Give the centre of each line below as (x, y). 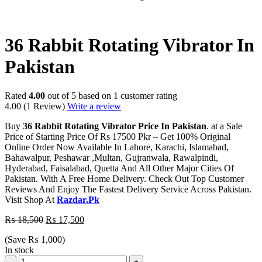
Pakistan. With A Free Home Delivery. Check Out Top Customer (124, 178)
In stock (19, 250)
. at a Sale (224, 126)
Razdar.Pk (78, 199)
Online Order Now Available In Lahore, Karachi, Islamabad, (117, 147)
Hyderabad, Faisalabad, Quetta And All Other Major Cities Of (119, 168)
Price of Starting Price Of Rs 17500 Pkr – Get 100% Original (118, 136)
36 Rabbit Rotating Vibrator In (130, 45)
